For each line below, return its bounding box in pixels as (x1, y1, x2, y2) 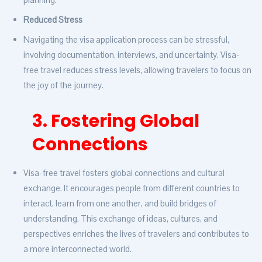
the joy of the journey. (23, 80, 104, 91)
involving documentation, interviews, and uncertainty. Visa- (23, 49, 240, 61)
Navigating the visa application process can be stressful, (23, 34, 229, 46)
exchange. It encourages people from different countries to (23, 182, 240, 194)
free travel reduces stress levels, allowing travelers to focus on (23, 64, 251, 76)
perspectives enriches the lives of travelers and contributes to (23, 228, 249, 240)
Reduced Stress (23, 14, 82, 26)
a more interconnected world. (23, 243, 132, 255)
